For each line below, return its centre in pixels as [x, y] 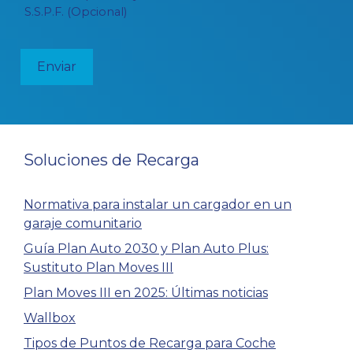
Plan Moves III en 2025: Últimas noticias [146, 293]
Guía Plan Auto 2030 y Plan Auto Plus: [146, 249]
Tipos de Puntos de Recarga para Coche [150, 344]
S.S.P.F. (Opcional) [76, 12]
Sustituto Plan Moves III [98, 268]
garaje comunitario [83, 224]
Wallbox [50, 318]
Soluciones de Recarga [111, 160]
